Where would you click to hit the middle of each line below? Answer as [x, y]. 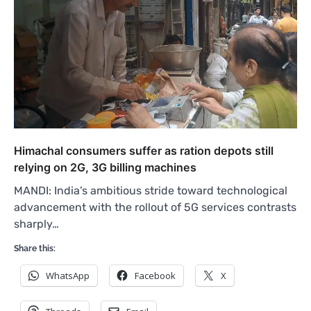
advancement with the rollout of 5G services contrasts [155, 208]
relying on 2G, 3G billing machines [105, 168]
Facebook [155, 276]
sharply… [36, 224]
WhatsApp [68, 276]
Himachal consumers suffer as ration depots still [144, 151]
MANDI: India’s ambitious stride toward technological [151, 191]
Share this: [35, 249]
